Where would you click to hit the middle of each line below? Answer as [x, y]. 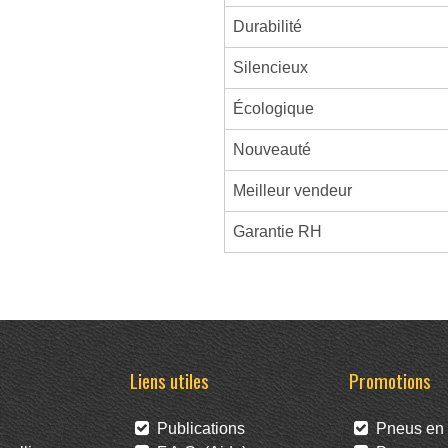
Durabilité [267, 26]
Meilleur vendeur [292, 190]
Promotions [389, 380]
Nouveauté [271, 149]
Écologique [273, 108]
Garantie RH [277, 231]
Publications [196, 428]
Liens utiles [169, 380]
